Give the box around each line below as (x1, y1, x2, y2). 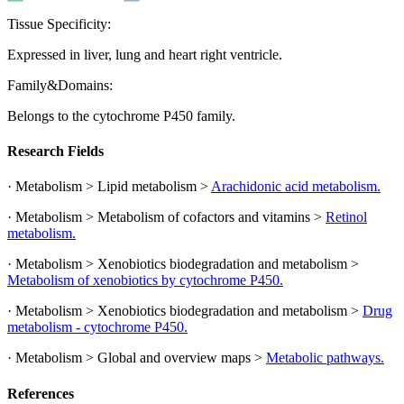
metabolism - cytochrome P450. (7, 319, 188, 335)
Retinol (326, 209, 367, 225)
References (7, 385, 74, 401)
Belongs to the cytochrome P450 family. (7, 107, 235, 124)
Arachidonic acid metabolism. (211, 179, 381, 195)
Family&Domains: (7, 77, 113, 93)
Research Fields (7, 143, 104, 160)
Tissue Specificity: (7, 15, 111, 32)
